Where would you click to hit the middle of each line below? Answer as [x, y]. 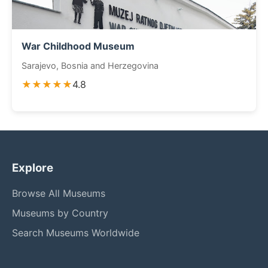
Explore [33, 168]
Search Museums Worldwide [76, 233]
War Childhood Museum [78, 46]
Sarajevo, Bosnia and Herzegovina [90, 66]
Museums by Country [60, 213]
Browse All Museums [59, 193]
